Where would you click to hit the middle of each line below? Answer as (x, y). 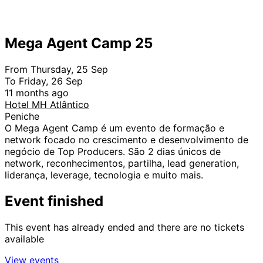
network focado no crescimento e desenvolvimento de (127, 139)
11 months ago (37, 92)
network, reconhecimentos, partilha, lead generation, (122, 163)
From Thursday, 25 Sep (56, 69)
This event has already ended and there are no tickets (124, 227)
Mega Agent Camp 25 (79, 43)
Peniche (22, 116)
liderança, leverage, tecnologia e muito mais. (104, 175)
